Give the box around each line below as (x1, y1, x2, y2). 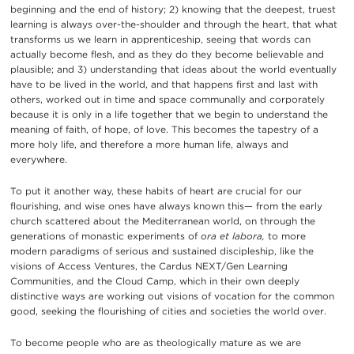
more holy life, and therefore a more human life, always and (9, 137, 288, 150)
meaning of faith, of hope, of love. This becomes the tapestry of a (9, 122, 318, 135)
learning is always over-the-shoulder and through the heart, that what (9, 17, 337, 30)
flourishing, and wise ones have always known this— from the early (9, 199, 322, 212)
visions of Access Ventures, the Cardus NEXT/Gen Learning (9, 259, 288, 272)
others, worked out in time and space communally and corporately (9, 92, 325, 105)
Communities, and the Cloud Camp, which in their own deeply (9, 274, 299, 287)
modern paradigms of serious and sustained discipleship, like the (9, 244, 314, 257)
